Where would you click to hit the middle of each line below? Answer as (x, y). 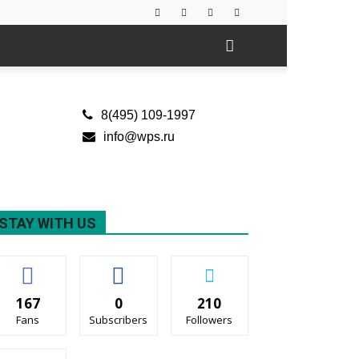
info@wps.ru (139, 137)
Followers (210, 320)
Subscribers (119, 320)
